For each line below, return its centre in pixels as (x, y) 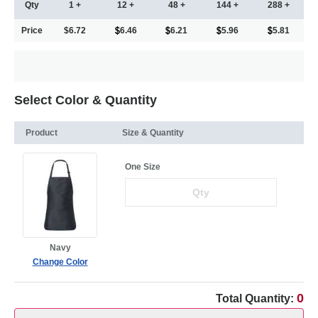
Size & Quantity (153, 133)
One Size (143, 167)
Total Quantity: (256, 299)
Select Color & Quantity (86, 100)
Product (42, 133)
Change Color (60, 262)
